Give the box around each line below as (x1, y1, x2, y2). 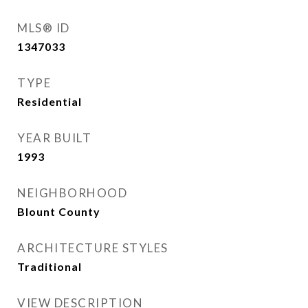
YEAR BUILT (17, 131, 91, 145)
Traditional (17, 260, 82, 273)
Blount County (17, 205, 100, 218)
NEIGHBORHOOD (17, 186, 127, 200)
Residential (17, 95, 82, 108)
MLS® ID (17, 21, 70, 35)
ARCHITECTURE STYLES (17, 241, 168, 255)
